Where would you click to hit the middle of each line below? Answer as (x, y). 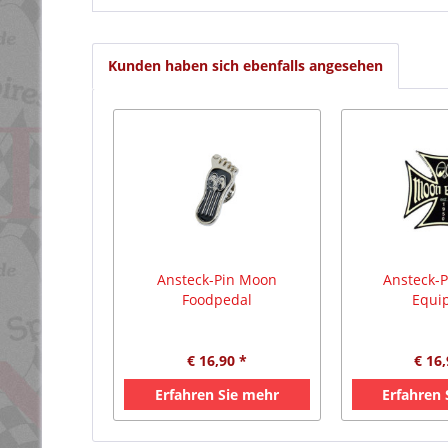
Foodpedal (216, 299)
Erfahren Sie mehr (216, 394)
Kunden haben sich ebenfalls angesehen (245, 65)
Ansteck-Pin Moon (216, 279)
